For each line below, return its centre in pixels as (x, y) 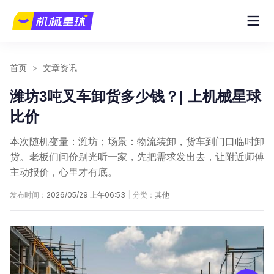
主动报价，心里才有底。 (64, 172)
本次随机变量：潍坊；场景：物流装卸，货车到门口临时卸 (137, 142)
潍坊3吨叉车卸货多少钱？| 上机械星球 (135, 96)
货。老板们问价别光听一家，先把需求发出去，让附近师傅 (137, 157)
